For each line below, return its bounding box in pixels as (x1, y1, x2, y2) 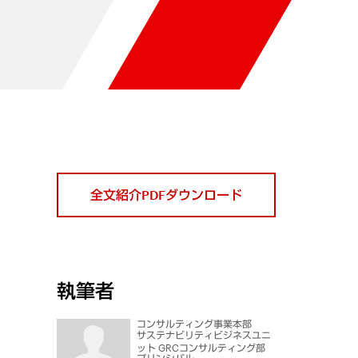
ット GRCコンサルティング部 (137, 341, 266, 353)
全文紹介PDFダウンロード (89, 187, 242, 202)
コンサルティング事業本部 (137, 318, 253, 330)
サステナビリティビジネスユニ (137, 328, 272, 340)
